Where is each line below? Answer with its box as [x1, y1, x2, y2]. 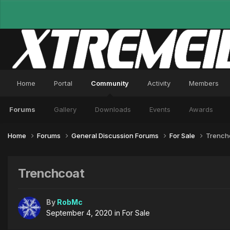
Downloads [95, 105, 131, 113]
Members [189, 79, 219, 87]
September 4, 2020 [46, 208, 112, 218]
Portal [54, 79, 72, 87]
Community [91, 79, 129, 87]
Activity [147, 79, 170, 87]
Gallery [54, 105, 76, 113]
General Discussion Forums [71, 131, 160, 140]
